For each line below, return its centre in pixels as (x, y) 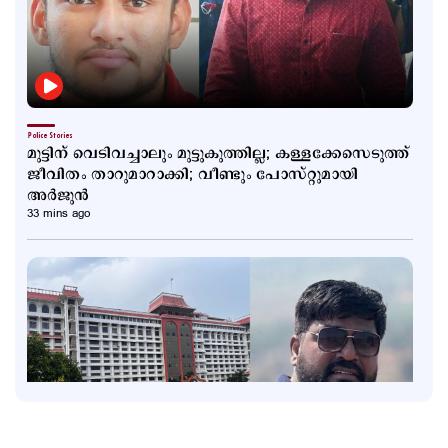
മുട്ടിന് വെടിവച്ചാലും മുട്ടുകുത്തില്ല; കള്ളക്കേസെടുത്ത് (218, 153)
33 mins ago (58, 213)
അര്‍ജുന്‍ (58, 195)
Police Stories (49, 135)
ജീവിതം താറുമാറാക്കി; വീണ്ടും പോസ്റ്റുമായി (192, 174)
